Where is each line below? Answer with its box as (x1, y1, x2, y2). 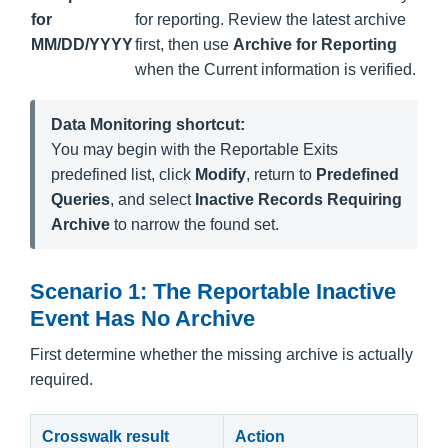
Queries (51, 190, 110, 208)
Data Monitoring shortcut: (51, 115, 245, 133)
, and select (110, 190, 195, 208)
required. (30, 370, 93, 388)
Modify (195, 165, 246, 183)
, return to (246, 165, 316, 183)
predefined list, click (51, 165, 195, 183)
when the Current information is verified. (135, 60, 416, 78)
